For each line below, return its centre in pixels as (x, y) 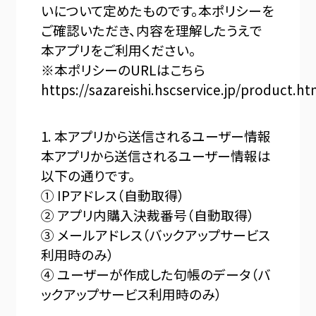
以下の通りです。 (89, 175)
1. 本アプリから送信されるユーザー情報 (156, 135)
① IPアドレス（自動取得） (113, 195)
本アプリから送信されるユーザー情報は (156, 155)
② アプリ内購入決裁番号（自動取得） (148, 214)
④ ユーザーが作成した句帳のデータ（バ (156, 274)
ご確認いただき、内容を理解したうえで (152, 30)
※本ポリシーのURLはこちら (123, 70)
